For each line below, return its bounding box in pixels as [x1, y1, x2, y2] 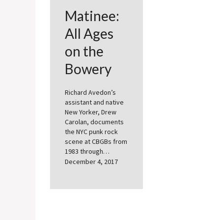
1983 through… [65, 147, 110, 156]
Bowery [65, 60, 111, 78]
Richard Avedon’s [65, 88, 116, 97]
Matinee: [65, 7, 119, 25]
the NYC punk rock [65, 127, 118, 137]
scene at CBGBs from [65, 137, 127, 146]
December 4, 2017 [65, 157, 118, 166]
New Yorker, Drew [65, 108, 116, 117]
